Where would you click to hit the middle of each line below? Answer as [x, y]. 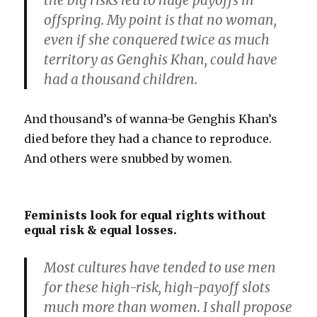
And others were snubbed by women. [128, 159]
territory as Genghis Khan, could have [161, 60]
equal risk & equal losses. [101, 230]
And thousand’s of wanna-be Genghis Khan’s [151, 119]
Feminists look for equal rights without [145, 215]
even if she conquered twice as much [157, 40]
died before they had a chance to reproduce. [148, 139]
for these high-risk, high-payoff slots [157, 288]
